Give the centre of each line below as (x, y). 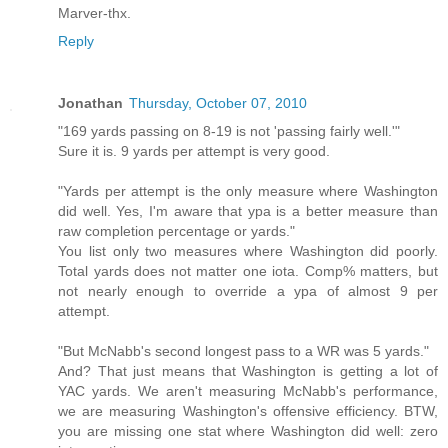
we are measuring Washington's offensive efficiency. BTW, (248, 411)
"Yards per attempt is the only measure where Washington (248, 191)
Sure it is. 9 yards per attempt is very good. (194, 151)
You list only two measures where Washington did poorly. (248, 251)
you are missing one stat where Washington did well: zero (248, 431)
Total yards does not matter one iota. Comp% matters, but (248, 271)
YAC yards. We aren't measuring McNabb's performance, (248, 391)
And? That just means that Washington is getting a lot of (248, 371)
